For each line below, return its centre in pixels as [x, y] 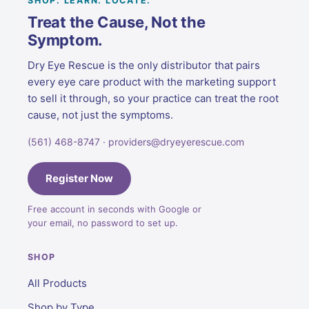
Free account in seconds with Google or [114, 209]
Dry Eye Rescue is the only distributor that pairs [144, 65]
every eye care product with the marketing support [152, 82]
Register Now [79, 178]
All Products [57, 283]
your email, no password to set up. [103, 223]
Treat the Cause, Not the [117, 22]
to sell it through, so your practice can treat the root [153, 98]
